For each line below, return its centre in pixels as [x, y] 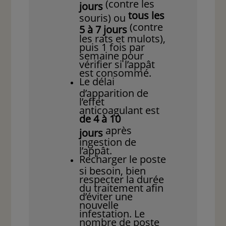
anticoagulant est [120, 109]
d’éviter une [106, 195]
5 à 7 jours [103, 28]
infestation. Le [112, 212]
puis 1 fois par [112, 46]
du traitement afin [122, 186]
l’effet [92, 100]
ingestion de [108, 140]
